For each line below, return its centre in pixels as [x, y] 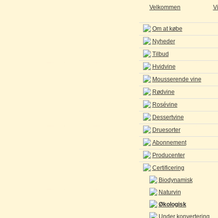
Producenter [168, 155]
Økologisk [172, 204]
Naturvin [170, 192]
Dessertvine [168, 117]
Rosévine [165, 105]
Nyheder [163, 41]
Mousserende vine [177, 79]
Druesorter [166, 130]
